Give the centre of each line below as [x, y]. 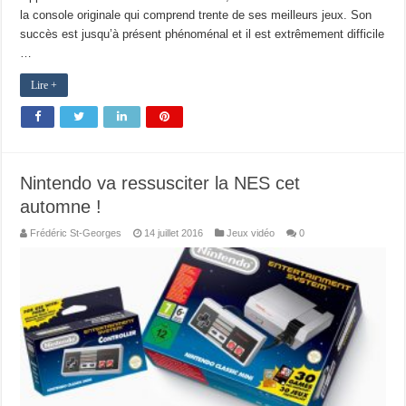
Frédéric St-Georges [76, 233]
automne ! [61, 207]
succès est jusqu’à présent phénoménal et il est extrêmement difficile [203, 34]
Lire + [44, 86]
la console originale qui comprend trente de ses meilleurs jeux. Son [196, 15]
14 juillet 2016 [174, 233]
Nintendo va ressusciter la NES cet [160, 184]
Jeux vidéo [251, 233]
